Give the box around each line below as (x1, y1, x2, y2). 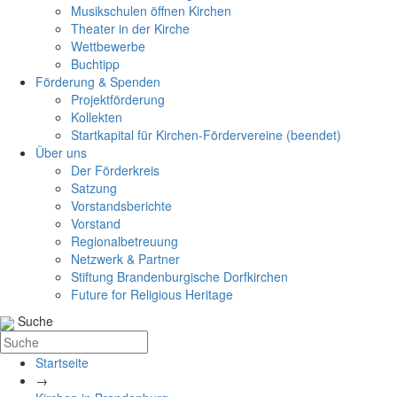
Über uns (35, 144, 87, 162)
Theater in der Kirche (71, 19, 190, 38)
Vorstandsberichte (71, 197, 172, 215)
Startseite (35, 353, 89, 371)
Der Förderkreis (71, 161, 160, 180)
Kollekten (71, 108, 122, 127)
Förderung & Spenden (35, 73, 160, 91)
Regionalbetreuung (71, 232, 178, 251)
